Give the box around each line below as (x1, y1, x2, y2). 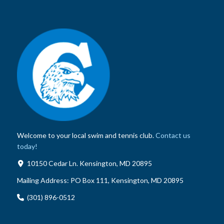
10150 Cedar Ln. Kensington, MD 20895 (26, 158, 152, 167)
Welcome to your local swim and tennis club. (16, 131, 155, 140)
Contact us (155, 131, 190, 140)
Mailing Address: (16, 175, 70, 184)
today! (16, 142, 37, 151)
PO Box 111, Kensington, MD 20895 (70, 175, 183, 184)
